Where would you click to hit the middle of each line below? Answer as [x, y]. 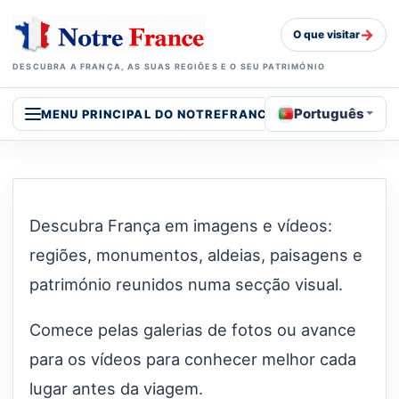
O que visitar [326, 35]
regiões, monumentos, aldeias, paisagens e [196, 254]
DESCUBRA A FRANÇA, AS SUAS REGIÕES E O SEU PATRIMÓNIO [169, 66]
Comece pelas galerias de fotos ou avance [193, 330]
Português [330, 113]
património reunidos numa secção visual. [186, 284]
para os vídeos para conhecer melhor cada [193, 359]
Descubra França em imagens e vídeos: [181, 225]
